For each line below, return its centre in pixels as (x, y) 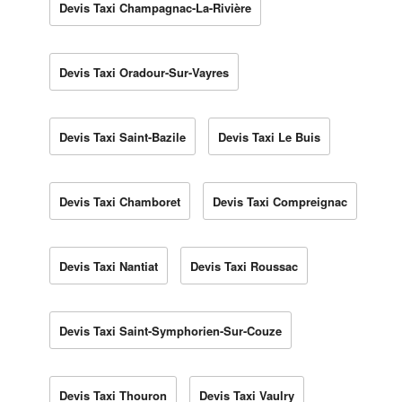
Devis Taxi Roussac (244, 266)
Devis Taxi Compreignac (280, 201)
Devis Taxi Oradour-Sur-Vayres (144, 72)
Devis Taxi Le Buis (269, 136)
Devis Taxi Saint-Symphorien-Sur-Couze (170, 330)
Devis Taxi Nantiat (109, 266)
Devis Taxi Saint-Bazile (122, 136)
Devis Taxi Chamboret (120, 201)
